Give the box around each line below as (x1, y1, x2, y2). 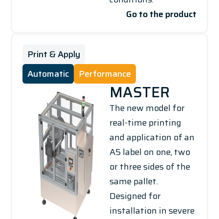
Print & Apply (27, 47, 80, 61)
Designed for (109, 189, 161, 203)
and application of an (109, 130, 195, 144)
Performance (78, 66, 131, 81)
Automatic (27, 66, 69, 81)
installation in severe (109, 203, 195, 218)
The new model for (109, 101, 185, 115)
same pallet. (109, 174, 158, 188)
